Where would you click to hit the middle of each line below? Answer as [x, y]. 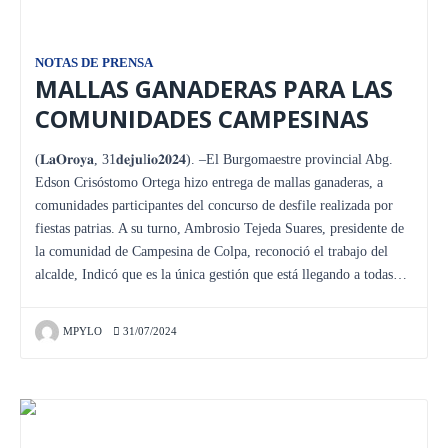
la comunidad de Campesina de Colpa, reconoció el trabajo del [211, 251]
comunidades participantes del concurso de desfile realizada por [214, 205]
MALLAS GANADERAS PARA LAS [214, 88]
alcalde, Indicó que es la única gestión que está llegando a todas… [221, 274]
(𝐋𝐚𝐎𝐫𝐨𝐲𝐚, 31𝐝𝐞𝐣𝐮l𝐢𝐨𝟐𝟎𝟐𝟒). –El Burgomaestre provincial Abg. [214, 159]
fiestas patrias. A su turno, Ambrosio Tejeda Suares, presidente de [219, 228]
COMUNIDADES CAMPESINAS [202, 118]
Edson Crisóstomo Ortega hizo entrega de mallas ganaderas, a [209, 182]
